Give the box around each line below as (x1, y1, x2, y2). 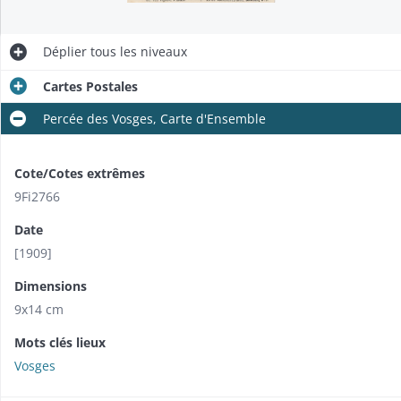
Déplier (43, 42, 87, 60)
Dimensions (14, 277, 87, 294)
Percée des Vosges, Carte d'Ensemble (43, 109, 266, 127)
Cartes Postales (43, 77, 138, 95)
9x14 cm (14, 300, 64, 318)
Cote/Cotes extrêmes (14, 164, 145, 182)
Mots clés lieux (14, 333, 106, 351)
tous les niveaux (87, 42, 187, 60)
